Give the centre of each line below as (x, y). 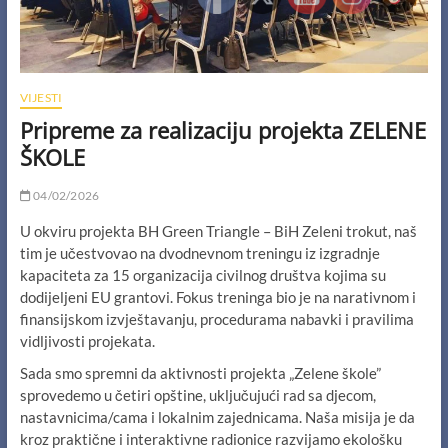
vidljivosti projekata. (87, 341)
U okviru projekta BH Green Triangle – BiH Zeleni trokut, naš (218, 231)
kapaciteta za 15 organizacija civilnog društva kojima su (202, 275)
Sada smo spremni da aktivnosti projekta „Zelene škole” (200, 373)
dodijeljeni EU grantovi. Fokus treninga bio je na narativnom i (217, 297)
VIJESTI (41, 98)
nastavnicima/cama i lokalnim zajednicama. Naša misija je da (217, 417)
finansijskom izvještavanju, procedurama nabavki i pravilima (216, 319)
